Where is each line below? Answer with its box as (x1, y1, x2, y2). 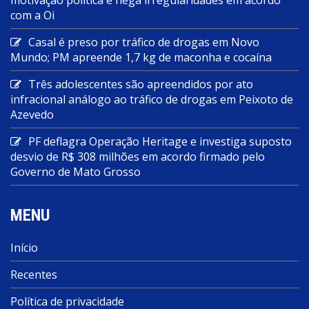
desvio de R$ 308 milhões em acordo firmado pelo (10, 148, 265, 164)
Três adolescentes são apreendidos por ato (28, 76, 253, 92)
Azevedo (10, 106, 54, 122)
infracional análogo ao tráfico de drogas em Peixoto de (10, 91, 293, 107)
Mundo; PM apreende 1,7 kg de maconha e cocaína (10, 49, 272, 65)
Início (10, 239, 38, 255)
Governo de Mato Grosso (10, 163, 141, 179)
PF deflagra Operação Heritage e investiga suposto (28, 133, 292, 149)
